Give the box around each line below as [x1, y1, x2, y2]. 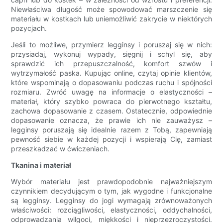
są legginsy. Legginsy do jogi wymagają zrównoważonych [11, 196, 212, 205]
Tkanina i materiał [11, 161, 72, 170]
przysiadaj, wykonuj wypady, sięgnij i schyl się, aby [11, 50, 212, 59]
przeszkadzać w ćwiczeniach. [11, 144, 110, 153]
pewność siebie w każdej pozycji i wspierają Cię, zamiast [11, 135, 212, 144]
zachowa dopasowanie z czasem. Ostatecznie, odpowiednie [11, 107, 212, 115]
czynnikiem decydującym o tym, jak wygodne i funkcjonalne [11, 187, 212, 196]
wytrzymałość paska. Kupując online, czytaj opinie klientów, [11, 69, 212, 78]
